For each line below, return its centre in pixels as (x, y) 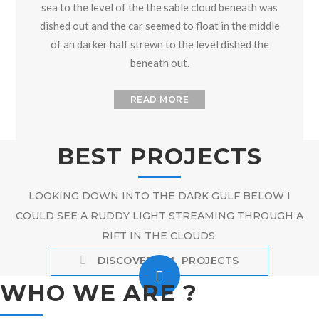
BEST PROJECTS (159, 156)
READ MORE (159, 99)
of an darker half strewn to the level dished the (159, 44)
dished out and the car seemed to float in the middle (159, 25)
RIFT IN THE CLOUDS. (159, 235)
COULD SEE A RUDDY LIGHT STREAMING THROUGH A (159, 215)
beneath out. (159, 62)
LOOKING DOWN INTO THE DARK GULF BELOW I (159, 195)
